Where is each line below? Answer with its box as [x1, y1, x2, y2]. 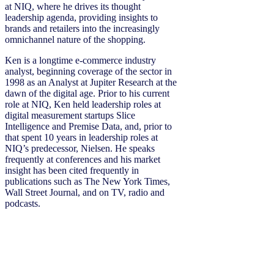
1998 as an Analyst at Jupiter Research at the [5, 77, 177, 87]
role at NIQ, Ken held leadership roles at [5, 99, 161, 109]
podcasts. [5, 198, 40, 209]
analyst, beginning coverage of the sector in [5, 66, 172, 76]
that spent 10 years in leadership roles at [5, 132, 158, 143]
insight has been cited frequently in [5, 165, 139, 176]
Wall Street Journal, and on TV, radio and [5, 187, 165, 198]
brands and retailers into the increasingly [5, 23, 160, 34]
